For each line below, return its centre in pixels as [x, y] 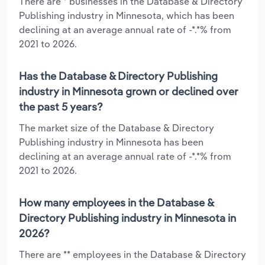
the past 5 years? [61, 106]
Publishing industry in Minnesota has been [111, 142]
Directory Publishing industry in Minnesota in [127, 218]
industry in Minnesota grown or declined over [129, 91]
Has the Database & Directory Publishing [118, 76]
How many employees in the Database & [116, 202]
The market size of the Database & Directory [117, 127]
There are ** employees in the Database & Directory [132, 254]
